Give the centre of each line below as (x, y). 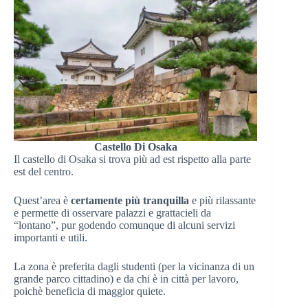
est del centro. (44, 172)
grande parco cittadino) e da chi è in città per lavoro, (126, 279)
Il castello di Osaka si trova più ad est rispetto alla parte (132, 159)
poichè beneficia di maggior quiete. (90, 291)
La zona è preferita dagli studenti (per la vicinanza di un (134, 267)
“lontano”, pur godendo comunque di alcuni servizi (124, 225)
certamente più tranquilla (130, 201)
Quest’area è (42, 201)
